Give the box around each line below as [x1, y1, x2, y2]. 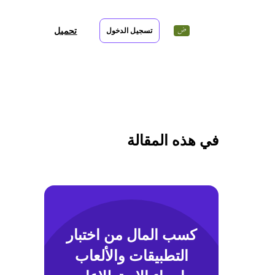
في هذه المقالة [127, 131, 219, 150]
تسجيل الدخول [106, 26, 153, 36]
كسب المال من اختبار [66, 225, 196, 244]
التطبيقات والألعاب [74, 246, 188, 265]
